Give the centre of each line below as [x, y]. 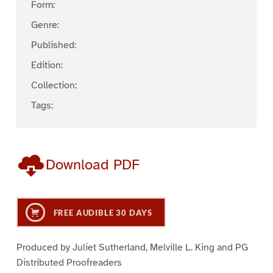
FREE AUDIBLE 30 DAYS [102, 213]
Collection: [54, 86]
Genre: [45, 25]
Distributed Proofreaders [69, 262]
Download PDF [92, 165]
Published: [53, 45]
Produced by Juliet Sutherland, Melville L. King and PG [132, 247]
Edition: [47, 66]
